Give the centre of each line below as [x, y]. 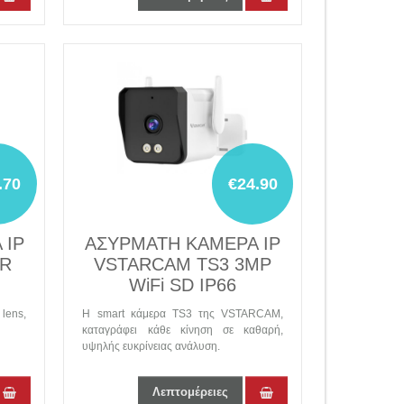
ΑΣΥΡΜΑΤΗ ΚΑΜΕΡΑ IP [183, 243]
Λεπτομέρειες [190, 392]
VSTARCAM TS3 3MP [183, 264]
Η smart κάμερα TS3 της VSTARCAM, [183, 314]
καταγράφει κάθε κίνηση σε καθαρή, [183, 330]
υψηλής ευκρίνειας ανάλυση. [151, 346]
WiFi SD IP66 [183, 285]
